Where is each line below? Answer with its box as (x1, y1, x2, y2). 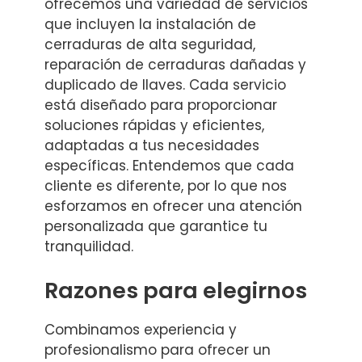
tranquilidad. (44, 237, 133, 257)
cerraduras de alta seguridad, (44, 35, 255, 55)
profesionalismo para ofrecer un (44, 339, 271, 360)
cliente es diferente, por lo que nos (44, 176, 287, 196)
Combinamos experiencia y (44, 319, 237, 339)
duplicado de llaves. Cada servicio (44, 75, 286, 95)
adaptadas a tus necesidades (44, 136, 259, 156)
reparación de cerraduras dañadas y (44, 55, 306, 75)
